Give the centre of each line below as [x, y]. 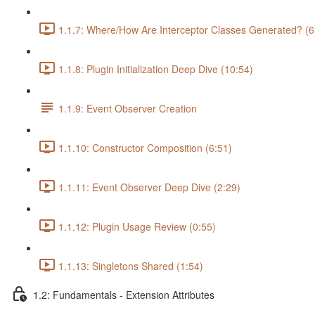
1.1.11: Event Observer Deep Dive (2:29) [149, 187]
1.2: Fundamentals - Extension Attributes [124, 295]
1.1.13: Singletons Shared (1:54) [131, 266]
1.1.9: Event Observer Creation [128, 109]
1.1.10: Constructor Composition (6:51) [145, 148]
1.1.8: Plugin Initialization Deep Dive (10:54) [156, 69]
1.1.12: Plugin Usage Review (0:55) [137, 227]
